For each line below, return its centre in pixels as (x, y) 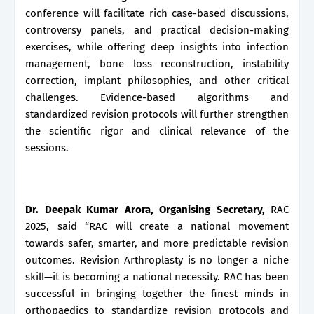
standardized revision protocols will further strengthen (157, 114)
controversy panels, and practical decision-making (157, 30)
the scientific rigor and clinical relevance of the (157, 131)
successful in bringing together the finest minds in (157, 293)
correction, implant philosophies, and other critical (157, 80)
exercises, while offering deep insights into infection (157, 47)
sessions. (48, 148)
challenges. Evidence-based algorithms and (157, 97)
